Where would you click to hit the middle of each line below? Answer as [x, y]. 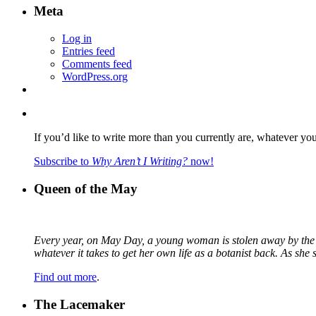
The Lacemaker [79, 304]
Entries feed [89, 51]
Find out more [65, 276]
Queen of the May [86, 188]
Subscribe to [63, 162]
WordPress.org [95, 77]
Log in [77, 39]
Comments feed [97, 64]
